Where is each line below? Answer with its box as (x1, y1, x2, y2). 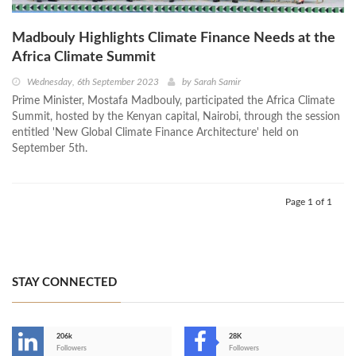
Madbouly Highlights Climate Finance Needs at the (12, 30, 335, 45)
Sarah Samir (194, 76, 241, 87)
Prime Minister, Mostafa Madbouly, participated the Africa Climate (12, 95, 335, 106)
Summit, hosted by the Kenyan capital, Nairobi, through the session (12, 110, 340, 122)
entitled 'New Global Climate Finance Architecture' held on (12, 126, 299, 138)
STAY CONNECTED (12, 276, 117, 288)
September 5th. (12, 142, 87, 154)
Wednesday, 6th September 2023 (27, 76, 159, 87)
